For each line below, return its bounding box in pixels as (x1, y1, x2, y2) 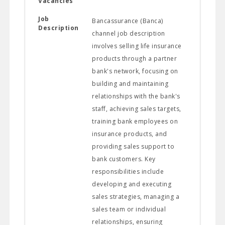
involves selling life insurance (92, 41, 182, 50)
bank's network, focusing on (92, 66, 178, 75)
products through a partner (92, 54, 177, 63)
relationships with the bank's (92, 91, 180, 100)
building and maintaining (92, 79, 169, 88)
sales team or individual (92, 204, 166, 213)
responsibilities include (92, 167, 164, 176)
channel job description (92, 29, 165, 38)
